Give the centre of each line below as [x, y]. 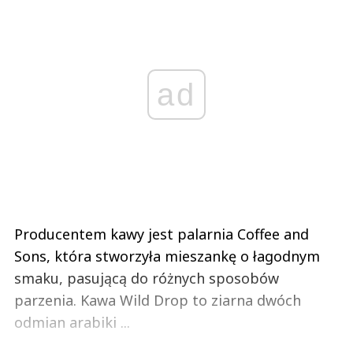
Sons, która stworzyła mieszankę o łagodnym [167, 256]
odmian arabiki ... [72, 322]
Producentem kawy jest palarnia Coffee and [162, 234]
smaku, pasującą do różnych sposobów [147, 278]
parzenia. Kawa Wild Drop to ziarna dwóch [158, 300]
